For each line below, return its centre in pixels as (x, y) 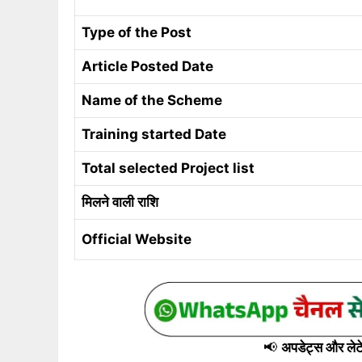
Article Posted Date (147, 67)
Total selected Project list (170, 168)
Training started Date (156, 135)
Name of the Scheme (152, 101)
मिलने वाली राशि (122, 202)
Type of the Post (137, 33)
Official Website (137, 240)
